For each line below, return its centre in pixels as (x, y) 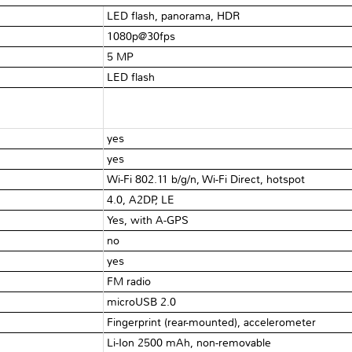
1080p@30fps (141, 36)
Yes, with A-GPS (148, 220)
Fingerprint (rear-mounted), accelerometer (212, 322)
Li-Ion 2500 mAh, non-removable (189, 343)
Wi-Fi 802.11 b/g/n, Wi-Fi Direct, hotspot (206, 179)
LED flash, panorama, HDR (174, 16)
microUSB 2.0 (142, 302)
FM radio (129, 281)
